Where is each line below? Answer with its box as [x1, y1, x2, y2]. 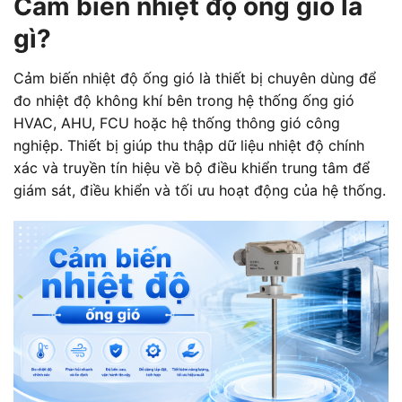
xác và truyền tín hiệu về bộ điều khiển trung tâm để [13, 159, 370, 178]
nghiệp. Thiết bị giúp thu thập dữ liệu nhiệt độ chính [13, 136, 364, 155]
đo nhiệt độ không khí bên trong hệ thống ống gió [13, 92, 354, 110]
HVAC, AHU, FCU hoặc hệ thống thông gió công [13, 114, 340, 133]
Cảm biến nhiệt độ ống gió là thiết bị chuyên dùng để [13, 69, 376, 88]
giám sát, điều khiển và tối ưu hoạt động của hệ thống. [13, 181, 386, 200]
